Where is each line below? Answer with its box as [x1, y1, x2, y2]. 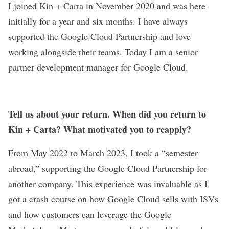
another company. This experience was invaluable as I [8, 177, 208, 190]
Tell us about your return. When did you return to [8, 107, 206, 121]
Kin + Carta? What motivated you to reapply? [8, 123, 194, 136]
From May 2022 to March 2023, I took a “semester [8, 147, 198, 159]
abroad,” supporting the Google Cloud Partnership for [8, 162, 207, 174]
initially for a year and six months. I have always [8, 15, 188, 27]
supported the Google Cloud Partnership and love [8, 30, 191, 42]
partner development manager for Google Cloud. [8, 61, 188, 73]
